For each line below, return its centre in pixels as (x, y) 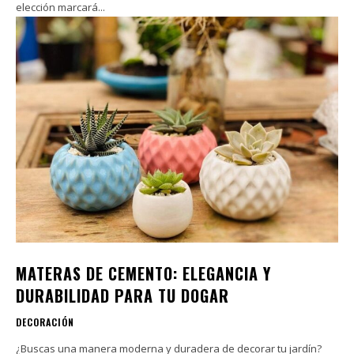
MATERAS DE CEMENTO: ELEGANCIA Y (143, 273)
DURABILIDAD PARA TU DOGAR (122, 295)
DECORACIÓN (45, 322)
